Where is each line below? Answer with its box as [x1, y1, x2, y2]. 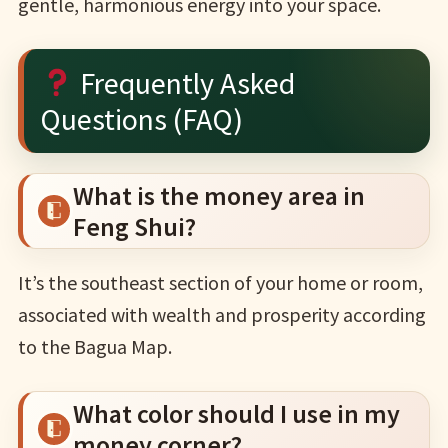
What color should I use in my [72, 396, 400, 430]
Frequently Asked [74, 63, 296, 102]
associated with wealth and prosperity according [17, 301, 426, 327]
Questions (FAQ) [39, 99, 243, 138]
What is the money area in [72, 178, 365, 212]
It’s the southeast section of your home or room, [17, 269, 423, 295]
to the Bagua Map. [17, 333, 172, 359]
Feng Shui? [72, 209, 196, 243]
